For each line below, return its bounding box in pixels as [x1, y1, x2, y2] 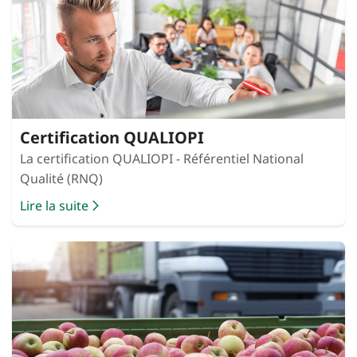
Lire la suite [20, 197, 88, 215]
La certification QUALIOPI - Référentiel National [20, 150, 304, 168]
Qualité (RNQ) [20, 170, 103, 188]
